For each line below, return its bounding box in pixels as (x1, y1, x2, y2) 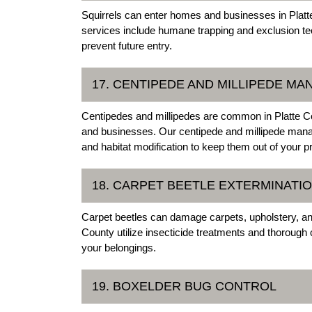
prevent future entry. (81, 40, 172, 52)
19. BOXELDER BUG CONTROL (92, 279, 276, 294)
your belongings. (81, 242, 156, 254)
